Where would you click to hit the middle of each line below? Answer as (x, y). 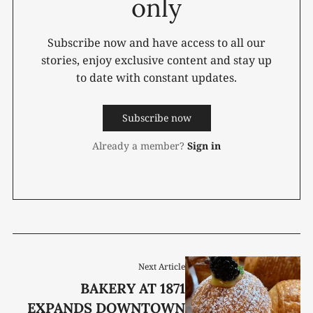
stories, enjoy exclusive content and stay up (156, 60)
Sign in (204, 146)
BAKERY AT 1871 (133, 288)
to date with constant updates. (156, 78)
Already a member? (138, 146)
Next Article (162, 266)
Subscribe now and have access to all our (156, 43)
